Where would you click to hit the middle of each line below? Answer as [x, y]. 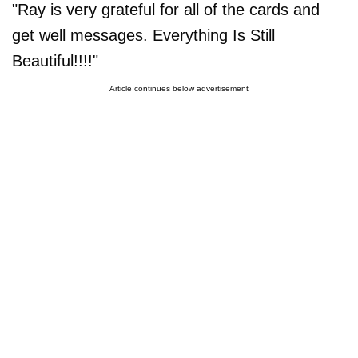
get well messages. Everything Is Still [143, 36]
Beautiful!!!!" [55, 61]
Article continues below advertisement [179, 89]
